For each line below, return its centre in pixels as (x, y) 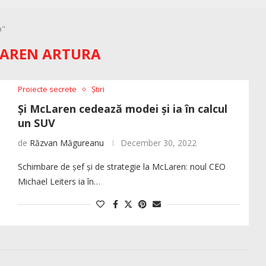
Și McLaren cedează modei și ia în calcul (122, 109)
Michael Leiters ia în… (59, 182)
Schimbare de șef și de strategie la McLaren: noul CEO (121, 167)
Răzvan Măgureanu (66, 143)
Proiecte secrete (47, 89)
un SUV (36, 123)
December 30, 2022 (158, 143)
